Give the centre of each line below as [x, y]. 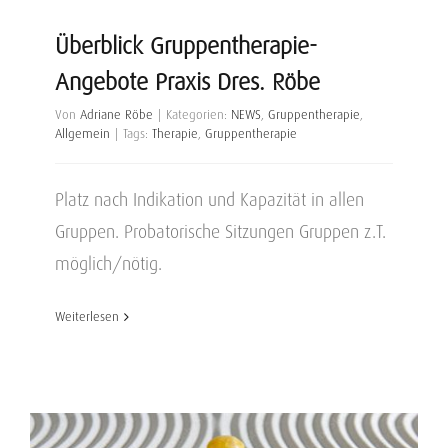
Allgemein [82, 133]
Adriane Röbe [116, 114]
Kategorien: [198, 114]
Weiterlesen [87, 316]
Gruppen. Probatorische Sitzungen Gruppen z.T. [220, 231]
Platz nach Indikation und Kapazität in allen [209, 199]
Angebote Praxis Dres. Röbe [187, 82]
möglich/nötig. [108, 263]
